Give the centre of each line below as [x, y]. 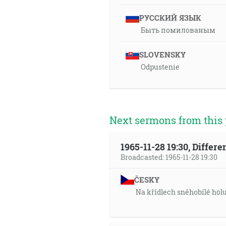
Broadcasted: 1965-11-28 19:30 [169, 157]
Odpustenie [160, 67]
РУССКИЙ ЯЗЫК [170, 18]
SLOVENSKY [162, 54]
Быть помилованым [178, 30]
